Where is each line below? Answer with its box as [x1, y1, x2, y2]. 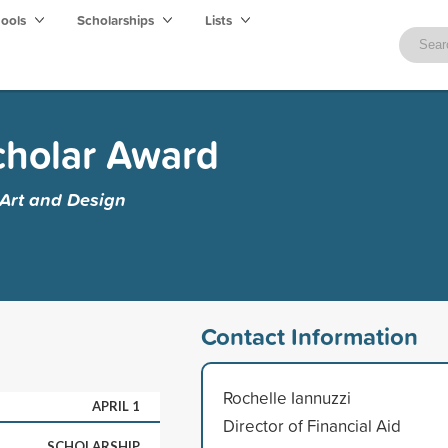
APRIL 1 [92, 397, 140, 414]
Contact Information [200, 318, 418, 353]
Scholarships [77, 10, 157, 30]
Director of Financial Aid [222, 413, 401, 437]
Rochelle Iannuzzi [222, 385, 351, 409]
